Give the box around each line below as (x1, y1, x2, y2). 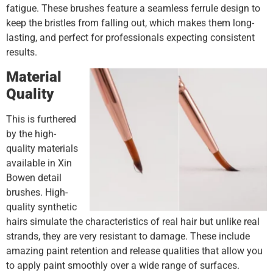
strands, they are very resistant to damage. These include (6, 230, 250, 243)
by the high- (6, 128, 56, 140)
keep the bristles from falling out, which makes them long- (6, 17, 254, 29)
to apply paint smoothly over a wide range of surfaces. (6, 260, 239, 272)
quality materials (6, 143, 78, 155)
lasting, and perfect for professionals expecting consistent (6, 32, 255, 44)
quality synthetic (6, 201, 77, 213)
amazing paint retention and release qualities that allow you (6, 245, 263, 257)
